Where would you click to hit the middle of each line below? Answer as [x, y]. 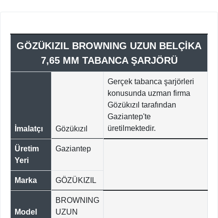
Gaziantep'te [129, 117]
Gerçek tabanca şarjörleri [151, 82]
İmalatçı [29, 129]
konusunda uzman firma [149, 93]
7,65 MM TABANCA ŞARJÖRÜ [109, 61]
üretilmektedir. [132, 128]
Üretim [27, 149]
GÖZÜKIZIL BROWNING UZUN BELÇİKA [109, 46]
